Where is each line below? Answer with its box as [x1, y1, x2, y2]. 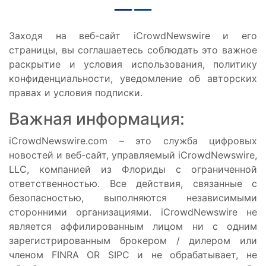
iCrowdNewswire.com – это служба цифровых [9, 134, 257, 147]
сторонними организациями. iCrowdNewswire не [9, 205, 257, 218]
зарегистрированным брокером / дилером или [9, 234, 257, 246]
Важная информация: [9, 108, 185, 129]
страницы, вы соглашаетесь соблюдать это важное [9, 43, 257, 56]
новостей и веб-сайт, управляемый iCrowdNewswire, [9, 148, 257, 161]
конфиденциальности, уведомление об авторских [9, 72, 257, 84]
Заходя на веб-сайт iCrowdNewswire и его [9, 29, 257, 42]
